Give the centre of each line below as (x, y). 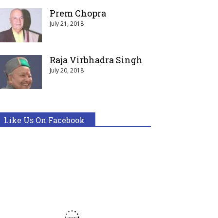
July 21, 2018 (67, 24)
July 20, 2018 (67, 70)
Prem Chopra (78, 13)
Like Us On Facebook (44, 120)
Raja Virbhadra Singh (96, 60)
